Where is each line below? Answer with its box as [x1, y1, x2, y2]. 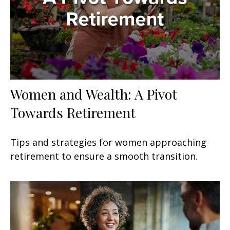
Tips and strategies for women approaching [10, 136, 206, 148]
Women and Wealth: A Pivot [10, 84, 177, 103]
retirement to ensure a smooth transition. [10, 149, 198, 162]
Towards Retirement [10, 103, 136, 122]
